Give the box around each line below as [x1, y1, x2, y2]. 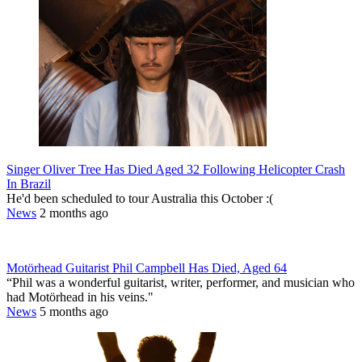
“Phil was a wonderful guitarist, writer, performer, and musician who [6, 275, 355, 289]
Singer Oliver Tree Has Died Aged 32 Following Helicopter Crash [6, 162, 345, 176]
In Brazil [6, 176, 51, 191]
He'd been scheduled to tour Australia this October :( [6, 191, 273, 205]
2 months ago [40, 205, 108, 220]
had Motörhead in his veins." [6, 289, 154, 304]
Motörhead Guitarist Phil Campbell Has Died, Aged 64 [6, 260, 287, 275]
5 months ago [40, 304, 108, 318]
